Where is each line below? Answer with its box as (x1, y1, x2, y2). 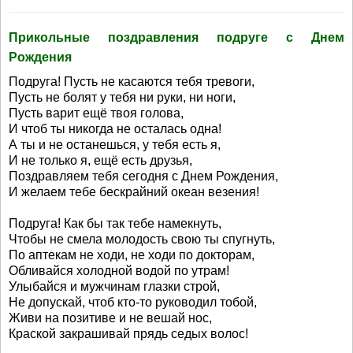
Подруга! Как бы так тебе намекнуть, (9, 217, 221, 230)
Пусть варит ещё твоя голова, (9, 106, 184, 120)
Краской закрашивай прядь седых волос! (9, 327, 248, 340)
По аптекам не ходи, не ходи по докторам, (9, 248, 255, 262)
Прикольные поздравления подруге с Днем (9, 31, 344, 44)
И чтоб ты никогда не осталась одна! (9, 122, 221, 136)
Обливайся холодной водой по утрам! (9, 264, 229, 277)
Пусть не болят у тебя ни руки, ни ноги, (9, 91, 236, 104)
